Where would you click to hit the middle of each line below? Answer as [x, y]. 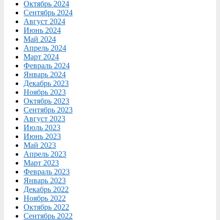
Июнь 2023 [42, 136]
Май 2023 [40, 145]
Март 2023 [41, 163]
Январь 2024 [45, 74]
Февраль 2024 [47, 65]
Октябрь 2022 [46, 207]
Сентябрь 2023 [48, 110]
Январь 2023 [45, 180]
